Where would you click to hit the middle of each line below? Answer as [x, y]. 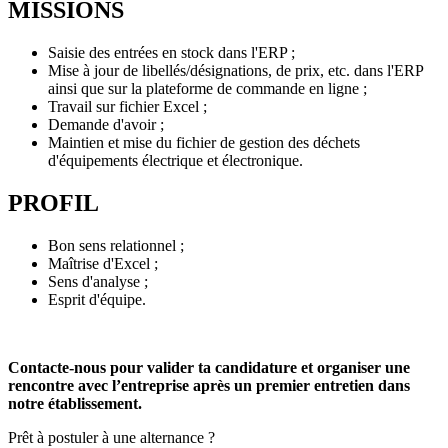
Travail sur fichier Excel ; [129, 107]
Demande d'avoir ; [108, 125]
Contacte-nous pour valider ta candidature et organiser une [209, 368]
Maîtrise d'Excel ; [105, 264]
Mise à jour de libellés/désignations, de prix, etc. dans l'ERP [235, 71]
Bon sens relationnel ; [118, 246]
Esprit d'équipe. [99, 300]
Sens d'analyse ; [100, 282]
